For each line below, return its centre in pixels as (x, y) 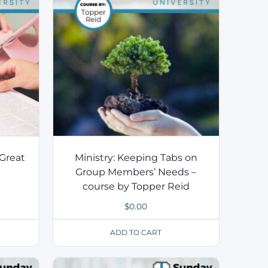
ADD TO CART (136, 232)
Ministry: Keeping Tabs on (136, 157)
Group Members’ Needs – (136, 172)
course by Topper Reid (136, 186)
